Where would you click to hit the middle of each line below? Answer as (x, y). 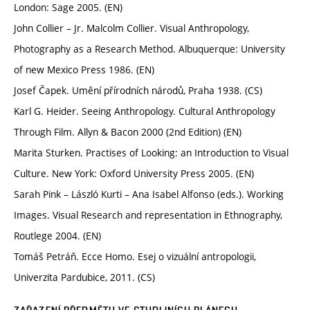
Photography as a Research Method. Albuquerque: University (149, 49)
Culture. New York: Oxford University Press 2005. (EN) (134, 174)
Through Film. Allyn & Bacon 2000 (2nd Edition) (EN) (128, 132)
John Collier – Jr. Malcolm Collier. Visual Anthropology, (131, 28)
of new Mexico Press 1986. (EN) (84, 70)
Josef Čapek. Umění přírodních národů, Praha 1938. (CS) (138, 91)
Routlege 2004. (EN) (57, 236)
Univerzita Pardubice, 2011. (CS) (84, 277)
